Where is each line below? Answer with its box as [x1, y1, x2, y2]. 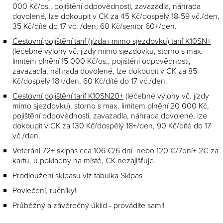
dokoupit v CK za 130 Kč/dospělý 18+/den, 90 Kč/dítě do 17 [12, 120, 211, 131]
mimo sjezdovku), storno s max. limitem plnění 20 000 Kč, [12, 100, 209, 111]
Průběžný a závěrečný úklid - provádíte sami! [12, 200, 165, 211]
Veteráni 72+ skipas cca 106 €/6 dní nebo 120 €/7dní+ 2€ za [12, 145, 219, 156]
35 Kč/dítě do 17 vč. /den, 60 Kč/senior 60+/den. [12, 20, 177, 32]
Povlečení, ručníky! [12, 185, 77, 196]
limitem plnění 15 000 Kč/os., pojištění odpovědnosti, [12, 55, 191, 67]
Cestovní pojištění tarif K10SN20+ [12, 90, 123, 102]
